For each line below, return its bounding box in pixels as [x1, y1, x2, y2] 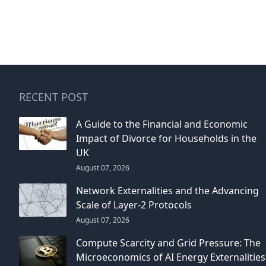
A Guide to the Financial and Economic [76, 118, 248, 131]
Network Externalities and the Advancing [76, 184, 259, 197]
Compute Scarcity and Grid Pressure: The [76, 236, 261, 249]
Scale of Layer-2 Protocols [76, 198, 192, 211]
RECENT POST [19, 90, 88, 104]
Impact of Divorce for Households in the [76, 132, 256, 145]
